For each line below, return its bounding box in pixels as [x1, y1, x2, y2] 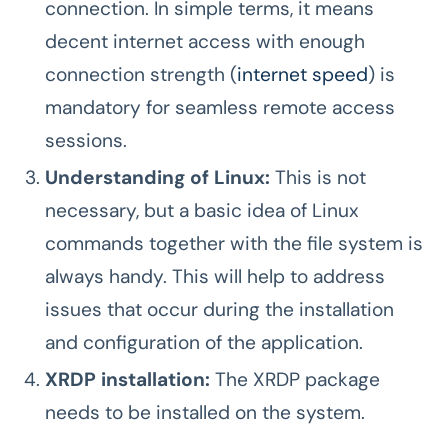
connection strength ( [45, 61, 237, 87]
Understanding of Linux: [45, 164, 270, 190]
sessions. [45, 127, 132, 153]
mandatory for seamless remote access [45, 94, 395, 120]
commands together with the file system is [45, 230, 423, 256]
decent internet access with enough [45, 28, 365, 54]
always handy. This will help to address [45, 263, 385, 289]
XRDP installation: [45, 366, 210, 392]
